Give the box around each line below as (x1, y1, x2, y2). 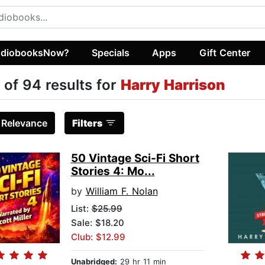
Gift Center (199, 46, 250, 59)
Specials (92, 46, 130, 59)
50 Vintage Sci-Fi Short (70, 151, 199, 166)
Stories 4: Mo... (70, 164, 155, 179)
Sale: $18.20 (70, 217, 124, 229)
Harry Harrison (120, 76, 225, 94)
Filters (72, 117, 102, 130)
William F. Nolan (85, 185, 158, 198)
